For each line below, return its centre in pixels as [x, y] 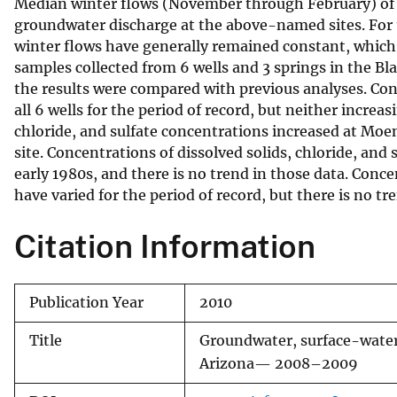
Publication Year [86, 302]
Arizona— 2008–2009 [279, 363]
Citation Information [165, 246]
